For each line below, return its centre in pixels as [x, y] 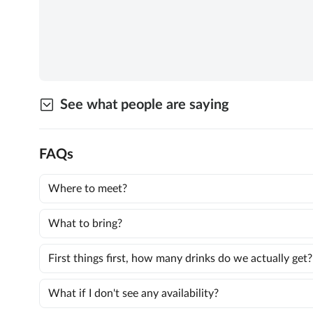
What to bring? [85, 224]
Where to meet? [88, 189]
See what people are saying [145, 105]
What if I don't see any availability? [133, 294]
